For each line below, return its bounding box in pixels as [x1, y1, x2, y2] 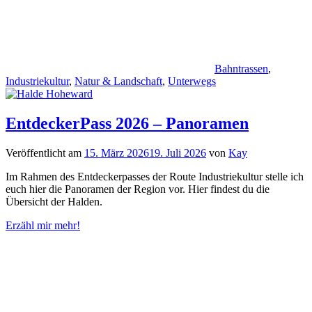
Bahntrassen [214, 62, 268, 75]
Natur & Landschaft [75, 75, 162, 87]
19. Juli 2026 [149, 146, 206, 159]
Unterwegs [168, 75, 216, 87]
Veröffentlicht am [6, 146, 84, 159]
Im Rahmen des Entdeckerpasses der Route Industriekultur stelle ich [6, 170, 304, 182]
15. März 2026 [84, 146, 149, 159]
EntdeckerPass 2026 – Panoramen [6, 114, 249, 132]
